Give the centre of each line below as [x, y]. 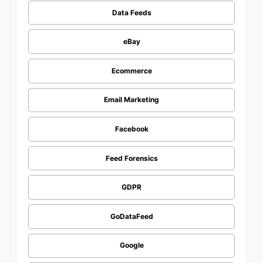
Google [131, 245]
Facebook [131, 129]
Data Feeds [131, 12]
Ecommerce [131, 70]
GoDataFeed [131, 216]
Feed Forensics [131, 158]
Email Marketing [131, 100]
